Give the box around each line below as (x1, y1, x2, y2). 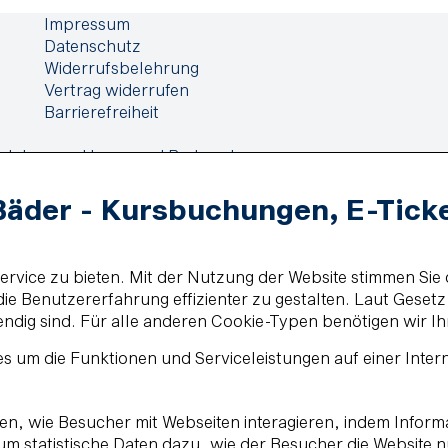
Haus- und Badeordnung (82, 146, 273, 165)
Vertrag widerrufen (44, 80, 189, 99)
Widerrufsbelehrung (44, 58, 199, 77)
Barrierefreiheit (44, 102, 159, 121)
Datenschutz (44, 36, 141, 55)
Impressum (44, 14, 130, 33)
